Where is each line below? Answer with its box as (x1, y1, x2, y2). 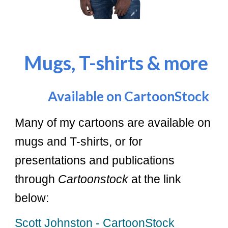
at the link (128, 173, 182, 186)
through (15, 173, 59, 186)
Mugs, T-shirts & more (24, 51, 209, 75)
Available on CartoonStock (15, 88, 210, 105)
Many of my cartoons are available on (15, 116, 211, 130)
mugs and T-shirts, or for (15, 135, 143, 149)
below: (15, 191, 49, 205)
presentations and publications (15, 154, 175, 167)
